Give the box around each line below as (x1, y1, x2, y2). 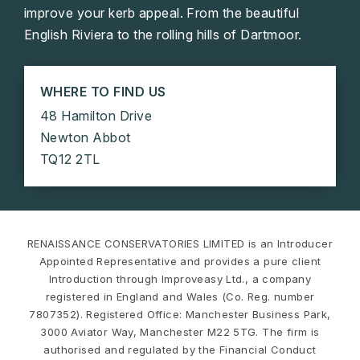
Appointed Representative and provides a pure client (39, 255, 321, 268)
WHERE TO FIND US (40, 84, 166, 100)
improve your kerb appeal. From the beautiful (24, 5, 300, 22)
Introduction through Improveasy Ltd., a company (48, 272, 312, 286)
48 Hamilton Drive (40, 108, 153, 125)
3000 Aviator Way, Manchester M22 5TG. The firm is (40, 325, 320, 339)
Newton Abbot (40, 129, 131, 146)
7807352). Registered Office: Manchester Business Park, (29, 308, 331, 321)
